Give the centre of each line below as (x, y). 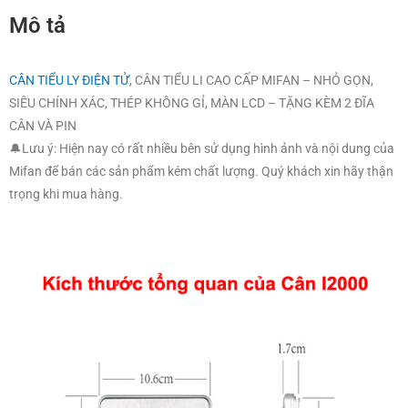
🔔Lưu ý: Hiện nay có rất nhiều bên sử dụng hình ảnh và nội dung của (202, 35)
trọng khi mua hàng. (66, 81)
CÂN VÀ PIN (43, 12)
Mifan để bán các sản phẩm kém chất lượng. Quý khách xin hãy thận (201, 58)
